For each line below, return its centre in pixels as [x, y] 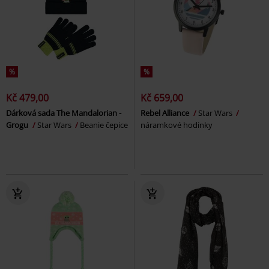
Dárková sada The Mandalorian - [64, 113]
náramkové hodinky [177, 125]
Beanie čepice [104, 125]
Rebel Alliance [166, 113]
